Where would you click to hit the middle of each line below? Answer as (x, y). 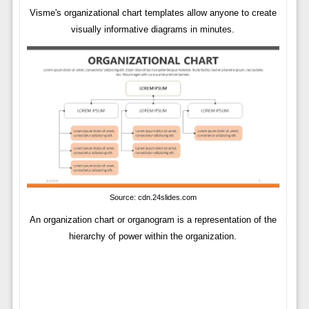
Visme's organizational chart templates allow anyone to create (153, 13)
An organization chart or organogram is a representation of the (153, 219)
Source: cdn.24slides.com (153, 197)
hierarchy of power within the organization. (153, 236)
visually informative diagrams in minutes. (153, 30)
